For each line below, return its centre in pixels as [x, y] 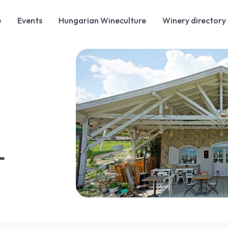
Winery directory [194, 20]
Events [30, 20]
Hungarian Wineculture [102, 20]
